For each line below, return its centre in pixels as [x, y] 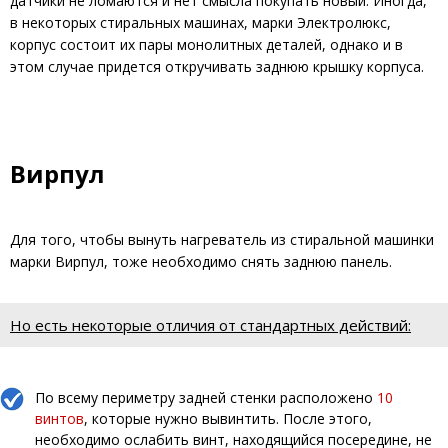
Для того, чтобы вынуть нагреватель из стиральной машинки [222, 240]
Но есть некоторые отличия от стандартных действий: [210, 325]
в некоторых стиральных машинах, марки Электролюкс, [200, 23]
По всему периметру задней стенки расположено [206, 398]
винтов [59, 419]
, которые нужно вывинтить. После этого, [228, 419]
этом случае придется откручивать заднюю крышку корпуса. [217, 67]
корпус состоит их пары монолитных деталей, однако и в [206, 45]
